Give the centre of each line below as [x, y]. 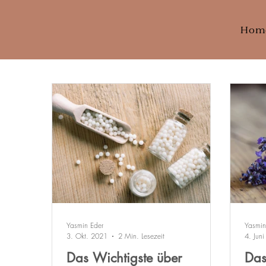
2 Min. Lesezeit [142, 236]
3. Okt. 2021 [87, 236]
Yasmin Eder [85, 225]
